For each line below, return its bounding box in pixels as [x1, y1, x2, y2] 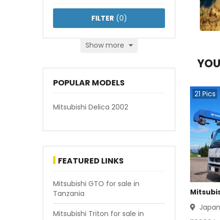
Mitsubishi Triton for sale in [53, 209, 144, 219]
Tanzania [53, 189, 84, 198]
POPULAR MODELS [53, 77, 125, 88]
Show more [85, 40, 126, 50]
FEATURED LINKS [58, 155, 124, 166]
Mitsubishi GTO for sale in [53, 179, 139, 189]
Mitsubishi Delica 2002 [53, 102, 128, 112]
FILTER [91, 13, 114, 23]
